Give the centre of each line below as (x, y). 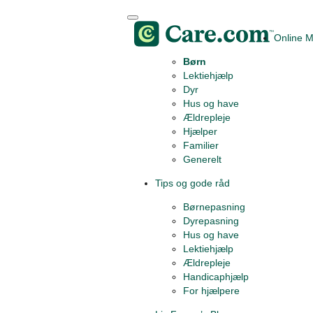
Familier (201, 145)
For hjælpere (211, 291)
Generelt (202, 159)
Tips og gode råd (192, 183)
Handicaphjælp (216, 277)
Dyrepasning (211, 221)
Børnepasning (214, 207)
